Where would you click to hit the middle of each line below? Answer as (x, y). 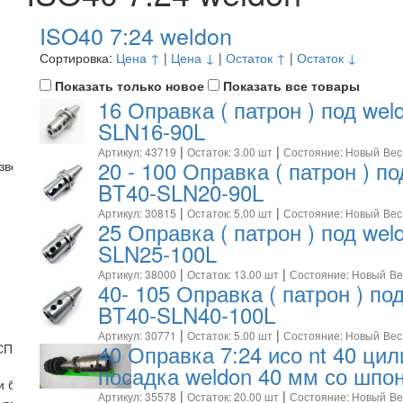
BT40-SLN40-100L (186, 314)
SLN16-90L (151, 130)
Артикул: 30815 (137, 212)
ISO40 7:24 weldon (136, 35)
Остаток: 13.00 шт (233, 273)
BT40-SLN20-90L (180, 192)
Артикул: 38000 (137, 273)
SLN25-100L (157, 253)
